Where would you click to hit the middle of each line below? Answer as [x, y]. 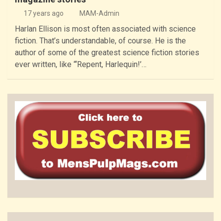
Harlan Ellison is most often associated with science [105, 29]
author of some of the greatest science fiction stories [107, 53]
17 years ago [43, 14]
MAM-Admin [99, 14]
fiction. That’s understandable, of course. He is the [100, 41]
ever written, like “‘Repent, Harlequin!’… [81, 65]
